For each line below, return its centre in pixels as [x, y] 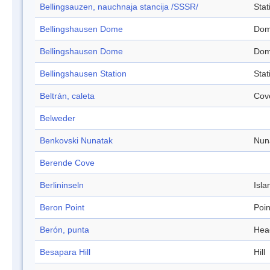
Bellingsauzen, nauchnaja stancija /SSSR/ [119, 7]
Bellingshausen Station [83, 74]
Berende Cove [67, 163]
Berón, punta [64, 230]
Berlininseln [62, 185]
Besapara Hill [65, 252]
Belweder [58, 118]
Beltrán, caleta [67, 96]
